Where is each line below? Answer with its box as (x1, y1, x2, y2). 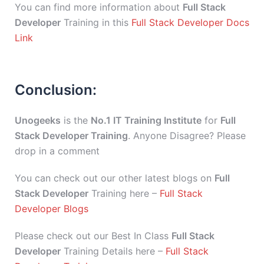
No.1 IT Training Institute (91, 114, 202, 126)
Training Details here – (61, 245, 166, 257)
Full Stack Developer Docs (131, 16, 249, 28)
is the (61, 114, 91, 126)
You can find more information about (15, 1, 183, 13)
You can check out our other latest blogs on (15, 172, 214, 184)
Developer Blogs (15, 203, 88, 214)
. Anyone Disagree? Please (128, 130, 246, 141)
